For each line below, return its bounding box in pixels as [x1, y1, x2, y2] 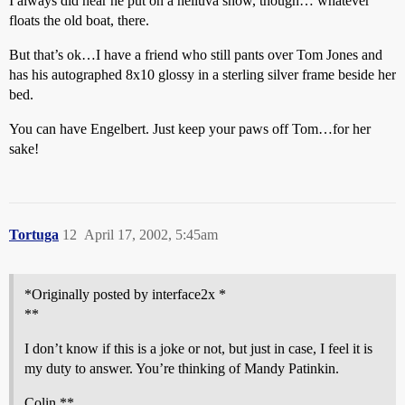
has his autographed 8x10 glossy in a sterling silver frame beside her [9, 67, 396, 82]
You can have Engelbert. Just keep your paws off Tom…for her [9, 121, 371, 137]
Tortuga [9, 227, 59, 242]
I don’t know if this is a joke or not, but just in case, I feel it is [24, 341, 372, 356]
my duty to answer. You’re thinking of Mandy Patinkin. [24, 361, 339, 376]
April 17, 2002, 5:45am [84, 227, 218, 242]
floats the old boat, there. [9, 13, 149, 28]
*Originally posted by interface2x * [24, 287, 226, 302]
